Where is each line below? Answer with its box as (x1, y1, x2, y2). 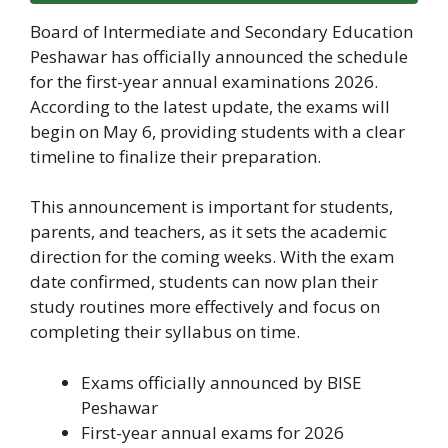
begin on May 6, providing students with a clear (30, 119, 405, 143)
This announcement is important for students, (30, 195, 393, 219)
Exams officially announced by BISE (81, 370, 362, 394)
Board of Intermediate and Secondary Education (30, 19, 413, 43)
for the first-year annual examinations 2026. (30, 69, 378, 93)
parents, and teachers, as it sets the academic (30, 220, 387, 244)
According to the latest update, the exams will (30, 94, 390, 118)
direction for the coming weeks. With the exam (30, 245, 394, 269)
